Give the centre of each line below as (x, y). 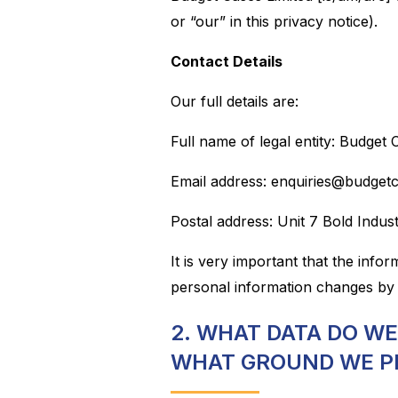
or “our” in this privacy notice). (274, 21)
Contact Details (227, 61)
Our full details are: (235, 101)
